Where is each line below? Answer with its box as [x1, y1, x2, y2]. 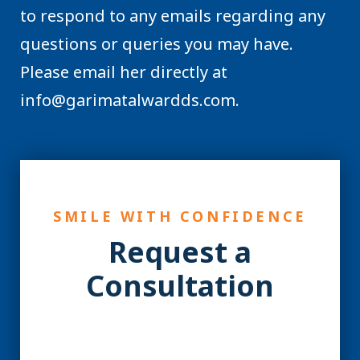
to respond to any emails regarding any [20, 4, 325, 27]
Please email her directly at [20, 60, 227, 83]
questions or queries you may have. [20, 32, 293, 55]
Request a [108, 231, 252, 271]
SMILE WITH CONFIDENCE [53, 206, 307, 226]
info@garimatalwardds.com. [20, 88, 239, 111]
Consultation [86, 265, 274, 305]
